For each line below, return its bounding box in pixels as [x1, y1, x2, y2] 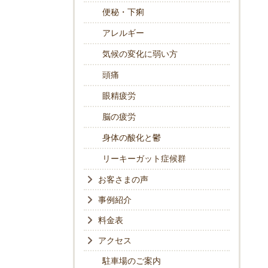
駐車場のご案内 [102, 256, 161, 267]
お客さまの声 [98, 175, 148, 185]
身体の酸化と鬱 [102, 133, 161, 144]
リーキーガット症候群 [102, 154, 186, 165]
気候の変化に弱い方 [102, 49, 178, 60]
